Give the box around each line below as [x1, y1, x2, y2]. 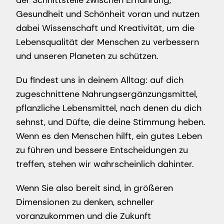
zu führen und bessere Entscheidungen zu [16, 143, 188, 156]
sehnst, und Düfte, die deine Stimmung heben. [16, 115, 205, 128]
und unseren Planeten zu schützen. [16, 49, 158, 62]
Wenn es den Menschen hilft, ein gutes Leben [16, 129, 202, 142]
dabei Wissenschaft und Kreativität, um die [16, 21, 194, 34]
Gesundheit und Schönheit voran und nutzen [16, 7, 199, 20]
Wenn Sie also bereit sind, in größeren [16, 181, 173, 194]
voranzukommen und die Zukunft [16, 209, 151, 222]
